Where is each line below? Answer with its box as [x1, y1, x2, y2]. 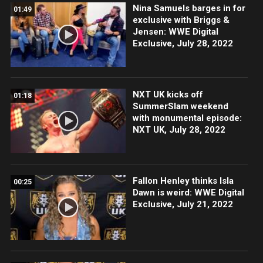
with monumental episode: [132, 113, 242, 124]
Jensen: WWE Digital [132, 26, 218, 38]
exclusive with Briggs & [132, 15, 230, 26]
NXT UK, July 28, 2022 [132, 124, 225, 136]
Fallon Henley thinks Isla [132, 176, 234, 187]
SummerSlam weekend [132, 101, 228, 112]
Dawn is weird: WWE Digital [132, 187, 244, 198]
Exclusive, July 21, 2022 [132, 199, 233, 210]
